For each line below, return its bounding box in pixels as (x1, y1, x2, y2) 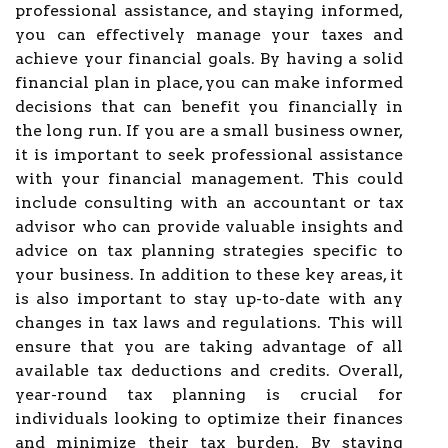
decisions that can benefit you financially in (15, 97, 403, 116)
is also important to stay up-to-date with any (15, 289, 403, 308)
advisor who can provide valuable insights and (15, 217, 403, 236)
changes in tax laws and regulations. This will (15, 313, 403, 332)
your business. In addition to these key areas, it (15, 265, 403, 284)
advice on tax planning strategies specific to (15, 241, 403, 260)
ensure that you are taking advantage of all (15, 337, 403, 356)
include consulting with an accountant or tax (15, 193, 403, 212)
